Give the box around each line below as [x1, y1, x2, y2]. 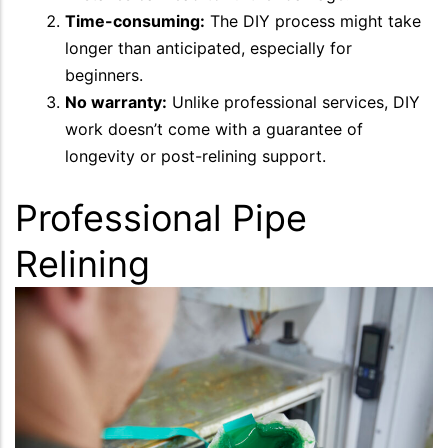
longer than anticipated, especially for [65, 38, 352, 58]
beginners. [65, 65, 143, 85]
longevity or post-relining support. [65, 146, 326, 166]
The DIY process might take [205, 11, 421, 31]
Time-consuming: [65, 11, 205, 31]
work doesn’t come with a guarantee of [65, 119, 363, 139]
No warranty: [65, 92, 167, 112]
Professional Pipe [15, 196, 307, 240]
